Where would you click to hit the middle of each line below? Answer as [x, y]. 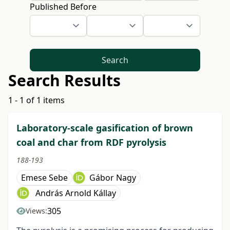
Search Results [64, 80]
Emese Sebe [44, 177]
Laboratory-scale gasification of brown [105, 128]
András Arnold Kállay [75, 193]
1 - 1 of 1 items [36, 100]
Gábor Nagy [113, 177]
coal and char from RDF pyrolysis [91, 142]
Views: [36, 210]
